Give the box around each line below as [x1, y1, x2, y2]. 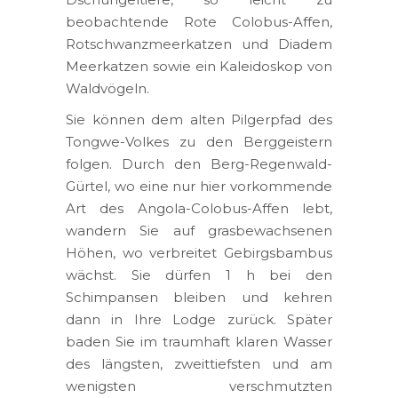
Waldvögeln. [66, 79, 149, 97]
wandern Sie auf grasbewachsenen [66, 221, 332, 239]
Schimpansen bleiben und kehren [66, 288, 332, 306]
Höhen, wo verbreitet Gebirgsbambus [66, 243, 332, 261]
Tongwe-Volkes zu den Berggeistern [66, 132, 332, 150]
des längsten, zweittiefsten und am [66, 354, 332, 372]
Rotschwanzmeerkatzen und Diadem [66, 35, 332, 52]
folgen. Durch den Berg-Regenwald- [66, 155, 332, 172]
